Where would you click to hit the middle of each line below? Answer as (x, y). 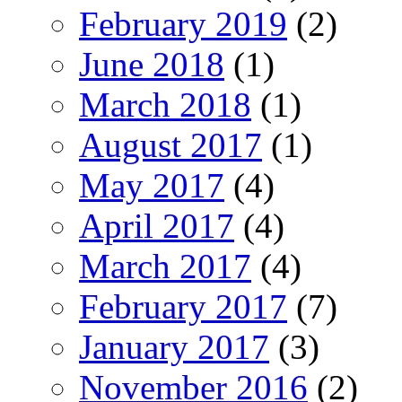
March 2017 (165, 266)
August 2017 (170, 144)
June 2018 (152, 64)
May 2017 (152, 185)
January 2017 (174, 346)
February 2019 (183, 23)
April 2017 (157, 225)
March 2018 (165, 104)
